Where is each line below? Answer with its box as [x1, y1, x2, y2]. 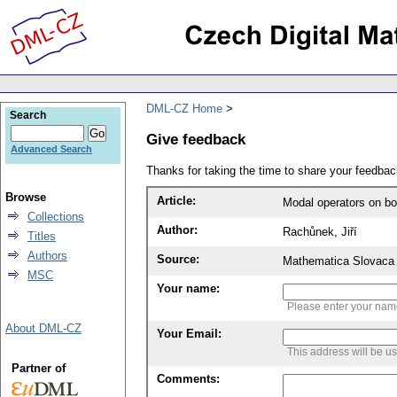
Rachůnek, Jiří [283, 225, 357, 239]
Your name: [157, 282, 220, 296]
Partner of [11, 362, 66, 375]
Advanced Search [11, 144, 92, 154]
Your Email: [157, 327, 222, 341]
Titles [27, 230, 56, 243]
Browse [5, 191, 46, 204]
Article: [157, 194, 196, 208]
